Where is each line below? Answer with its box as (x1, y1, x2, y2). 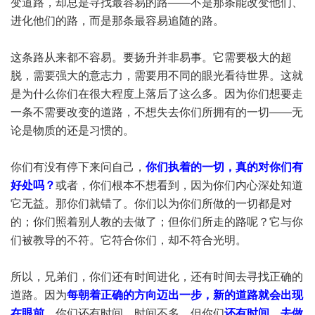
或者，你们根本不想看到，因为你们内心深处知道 (56, 179, 303, 191)
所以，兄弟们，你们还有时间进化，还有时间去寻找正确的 (11, 271, 303, 283)
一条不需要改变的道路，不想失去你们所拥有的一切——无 (11, 106, 303, 118)
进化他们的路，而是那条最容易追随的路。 (11, 15, 224, 27)
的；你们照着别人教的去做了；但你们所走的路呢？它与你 (11, 216, 303, 228)
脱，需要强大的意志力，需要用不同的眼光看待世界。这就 (11, 70, 303, 82)
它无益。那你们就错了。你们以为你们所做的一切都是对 (11, 198, 292, 210)
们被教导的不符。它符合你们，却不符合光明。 (11, 234, 247, 246)
